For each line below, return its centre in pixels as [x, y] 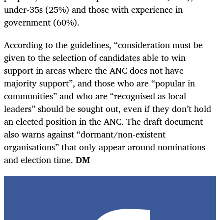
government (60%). [43, 22]
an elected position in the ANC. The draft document [103, 122]
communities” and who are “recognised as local [95, 96]
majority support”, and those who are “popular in [99, 83]
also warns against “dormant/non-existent [85, 134]
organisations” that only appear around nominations [105, 147]
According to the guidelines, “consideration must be [103, 45]
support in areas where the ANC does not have [94, 70]
